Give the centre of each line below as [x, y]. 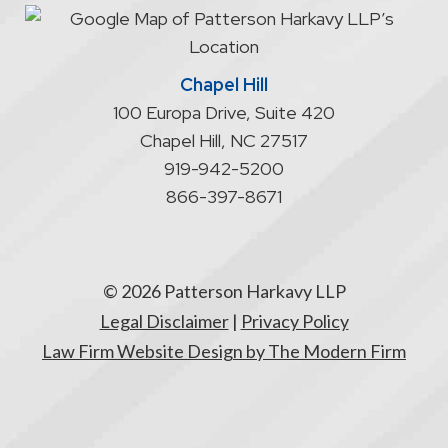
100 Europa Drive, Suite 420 [224, 112]
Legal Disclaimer [164, 321]
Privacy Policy [294, 321]
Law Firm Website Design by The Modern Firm [224, 351]
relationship [73, 24]
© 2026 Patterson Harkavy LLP [224, 291]
